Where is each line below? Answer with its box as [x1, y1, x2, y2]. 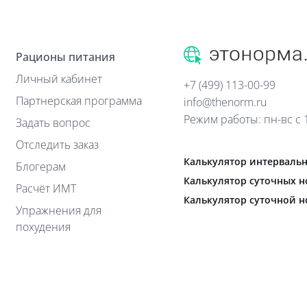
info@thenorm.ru [183, 94, 267, 110]
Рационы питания [16, 49, 116, 64]
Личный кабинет [16, 71, 103, 86]
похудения [16, 219, 71, 234]
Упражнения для [16, 202, 102, 218]
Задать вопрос [16, 114, 91, 130]
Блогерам [16, 158, 66, 174]
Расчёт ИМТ [16, 180, 77, 196]
